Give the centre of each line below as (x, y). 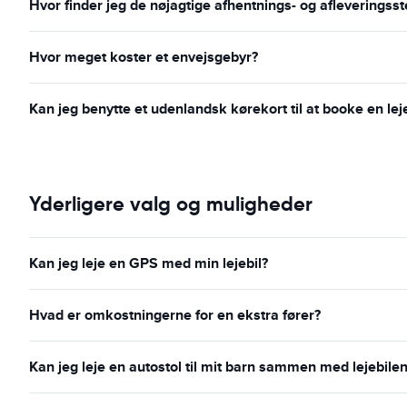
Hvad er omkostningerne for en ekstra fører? (175, 315)
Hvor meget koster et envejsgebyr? (144, 57)
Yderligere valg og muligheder (171, 204)
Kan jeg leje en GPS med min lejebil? (149, 263)
